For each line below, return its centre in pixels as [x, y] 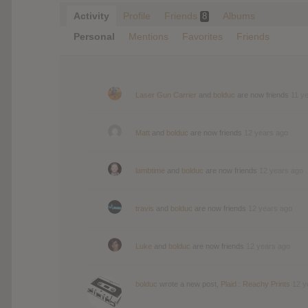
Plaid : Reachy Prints [255, 284]
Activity [91, 15]
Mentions [148, 36]
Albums [239, 15]
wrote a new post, [189, 284]
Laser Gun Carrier [166, 95]
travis [145, 208]
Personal [94, 36]
